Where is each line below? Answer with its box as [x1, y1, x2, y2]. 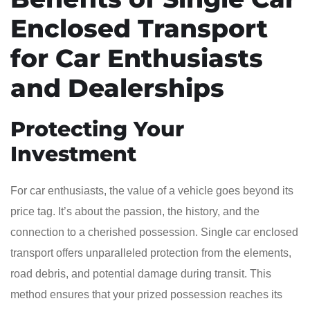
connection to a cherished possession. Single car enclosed [10, 226, 298, 238]
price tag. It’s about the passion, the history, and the [10, 205, 259, 217]
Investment [10, 140, 136, 167]
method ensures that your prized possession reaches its [10, 288, 282, 300]
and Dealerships [10, 72, 224, 103]
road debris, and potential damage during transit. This [10, 267, 271, 280]
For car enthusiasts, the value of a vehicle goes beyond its [10, 184, 293, 197]
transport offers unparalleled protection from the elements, [10, 246, 291, 259]
